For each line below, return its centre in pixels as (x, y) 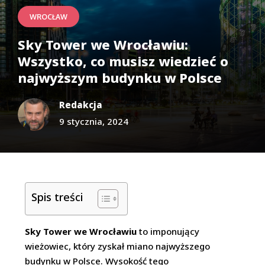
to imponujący (168, 231)
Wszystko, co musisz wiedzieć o (123, 61)
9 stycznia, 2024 (94, 121)
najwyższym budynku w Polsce (120, 77)
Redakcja (81, 105)
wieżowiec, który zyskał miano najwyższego (118, 246)
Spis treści (57, 197)
